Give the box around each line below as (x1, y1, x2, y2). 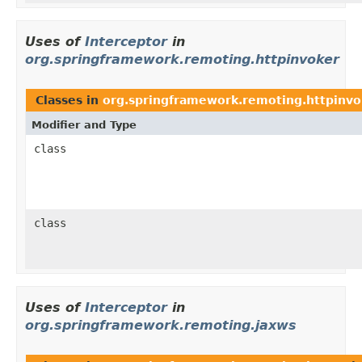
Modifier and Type (32, 118, 137, 131)
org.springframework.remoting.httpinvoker (25, 51, 339, 67)
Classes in (36, 93, 103, 107)
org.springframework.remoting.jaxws (25, 317, 297, 333)
